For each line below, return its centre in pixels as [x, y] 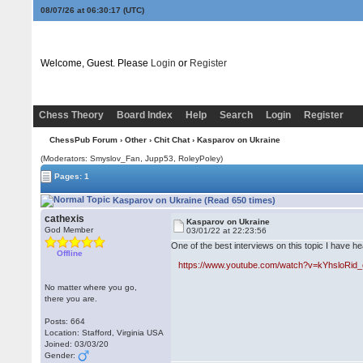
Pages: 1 [71, 176]
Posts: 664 [65, 321]
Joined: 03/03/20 [77, 344]
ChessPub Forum [83, 140]
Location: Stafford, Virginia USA [105, 333]
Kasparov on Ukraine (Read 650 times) [193, 200]
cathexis [65, 219]
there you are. [71, 299]
